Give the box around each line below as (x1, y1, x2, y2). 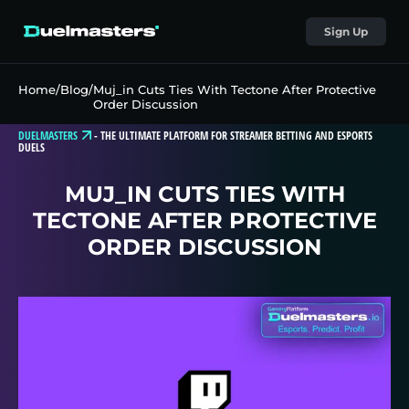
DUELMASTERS (18, 128, 78, 143)
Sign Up (324, 25, 368, 38)
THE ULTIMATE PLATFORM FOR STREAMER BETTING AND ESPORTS (100, 128, 372, 143)
